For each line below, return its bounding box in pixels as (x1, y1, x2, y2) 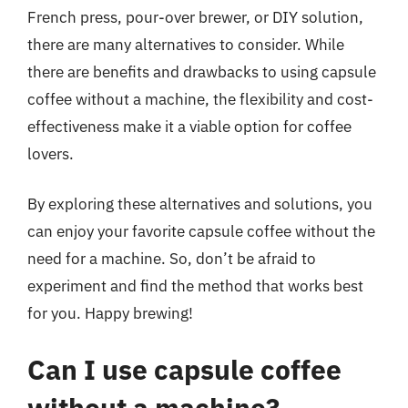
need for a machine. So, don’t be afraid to (27, 249, 316, 269)
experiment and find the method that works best (27, 276, 363, 296)
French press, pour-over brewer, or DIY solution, (27, 6, 363, 27)
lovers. (27, 143, 74, 164)
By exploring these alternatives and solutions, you (27, 194, 372, 214)
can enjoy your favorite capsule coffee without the (27, 221, 375, 241)
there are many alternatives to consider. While (27, 34, 344, 55)
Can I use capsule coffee (27, 351, 342, 387)
